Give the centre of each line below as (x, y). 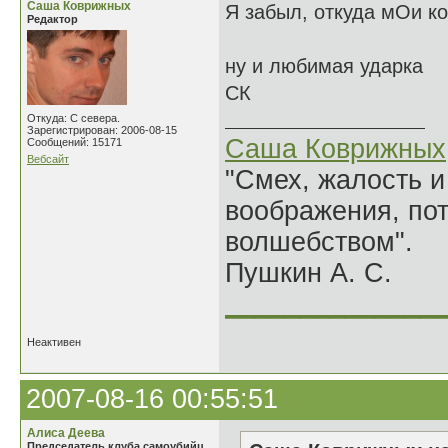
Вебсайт (48, 159)
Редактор (52, 19)
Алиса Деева (66, 433)
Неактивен (54, 342)
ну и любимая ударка (324, 66)
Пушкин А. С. (308, 273)
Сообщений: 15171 (74, 142)
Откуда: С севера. (73, 118)
